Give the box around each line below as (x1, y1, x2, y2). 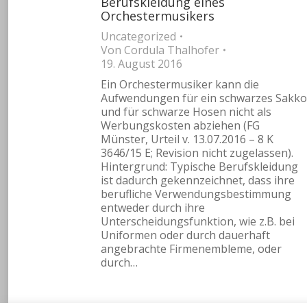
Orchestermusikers (101, 7, 214, 24)
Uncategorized (101, 28, 176, 44)
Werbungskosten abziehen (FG (101, 117, 260, 133)
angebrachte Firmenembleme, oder (101, 241, 282, 256)
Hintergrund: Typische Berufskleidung (101, 158, 298, 174)
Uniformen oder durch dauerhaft (101, 227, 270, 243)
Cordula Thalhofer (124, 42, 219, 58)
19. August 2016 (101, 56, 182, 71)
